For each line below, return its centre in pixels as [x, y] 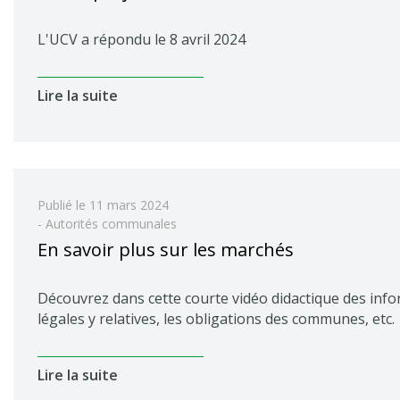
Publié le [63, 205]
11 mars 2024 [129, 205]
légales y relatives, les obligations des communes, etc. [216, 319]
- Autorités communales [107, 224]
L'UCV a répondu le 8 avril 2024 [142, 39]
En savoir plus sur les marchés [166, 250]
